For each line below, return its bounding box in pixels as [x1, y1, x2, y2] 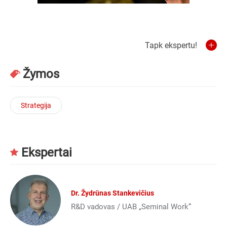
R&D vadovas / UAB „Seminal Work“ [71, 202, 191, 212]
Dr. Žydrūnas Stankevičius [71, 189, 154, 198]
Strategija [21, 101, 51, 109]
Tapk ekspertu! [145, 40, 197, 50]
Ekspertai [21, 145, 72, 160]
